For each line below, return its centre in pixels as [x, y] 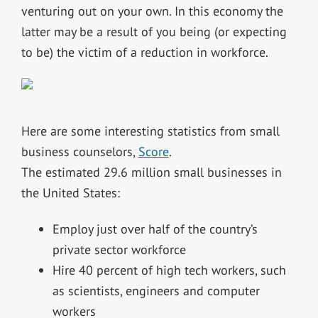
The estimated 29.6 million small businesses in [151, 172]
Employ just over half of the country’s [155, 229]
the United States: [70, 193]
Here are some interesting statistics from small [150, 131]
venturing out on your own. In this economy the [152, 11]
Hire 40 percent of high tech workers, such [169, 270]
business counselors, [79, 152]
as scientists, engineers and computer [156, 291]
